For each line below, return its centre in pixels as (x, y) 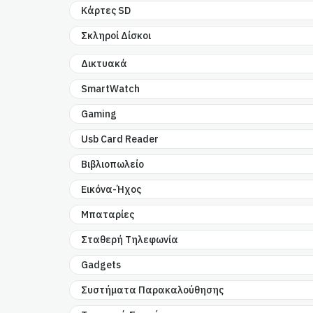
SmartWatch (111, 89)
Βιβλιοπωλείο (113, 165)
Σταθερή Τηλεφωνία (130, 240)
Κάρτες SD (106, 11)
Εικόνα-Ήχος (111, 190)
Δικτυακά (104, 64)
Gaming (99, 114)
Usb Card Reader (120, 139)
